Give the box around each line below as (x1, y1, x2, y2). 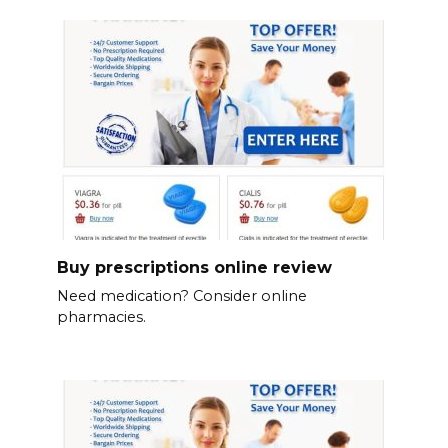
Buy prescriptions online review (56, 257, 332, 277)
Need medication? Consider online (56, 287, 307, 306)
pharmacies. (56, 308, 146, 327)
